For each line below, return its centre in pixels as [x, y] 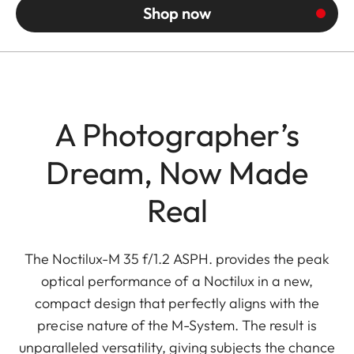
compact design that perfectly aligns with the [177, 303]
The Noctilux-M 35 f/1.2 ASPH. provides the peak [177, 259]
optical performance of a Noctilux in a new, [177, 281]
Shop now [177, 13]
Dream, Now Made [177, 173]
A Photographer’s [177, 135]
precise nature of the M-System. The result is [177, 326]
